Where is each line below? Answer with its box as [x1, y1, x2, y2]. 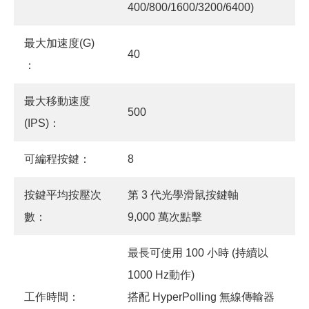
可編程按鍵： [24, 153, 90, 166]
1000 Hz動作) [128, 269, 195, 281]
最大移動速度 [24, 95, 90, 108]
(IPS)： [24, 117, 60, 130]
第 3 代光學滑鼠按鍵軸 [128, 189, 239, 201]
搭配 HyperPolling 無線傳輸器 [128, 291, 275, 303]
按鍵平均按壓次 [24, 189, 101, 201]
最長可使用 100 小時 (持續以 [128, 247, 268, 259]
